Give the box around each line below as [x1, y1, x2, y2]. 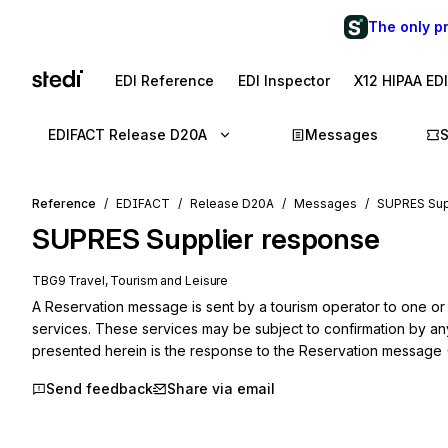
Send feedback [46, 380, 153, 397]
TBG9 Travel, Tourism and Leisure [32, 273, 229, 288]
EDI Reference [115, 72, 214, 89]
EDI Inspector [238, 72, 330, 89]
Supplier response [146, 222, 380, 256]
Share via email [167, 380, 275, 397]
